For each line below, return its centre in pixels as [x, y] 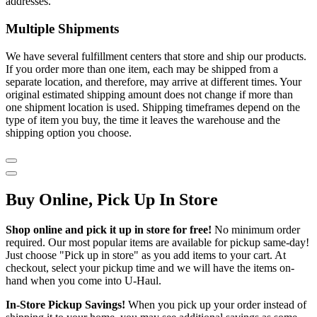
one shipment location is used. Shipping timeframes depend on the [153, 107]
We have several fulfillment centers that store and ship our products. [156, 56]
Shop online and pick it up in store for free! [109, 229]
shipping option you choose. [69, 132]
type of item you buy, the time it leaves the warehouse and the [143, 120]
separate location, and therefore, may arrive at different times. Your [154, 81]
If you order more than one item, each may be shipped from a [142, 69]
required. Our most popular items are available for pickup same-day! [157, 242]
